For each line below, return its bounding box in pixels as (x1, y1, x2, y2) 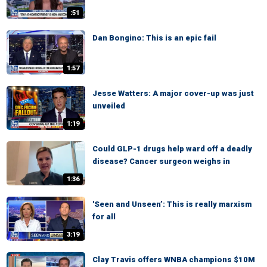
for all (92, 212, 116, 221)
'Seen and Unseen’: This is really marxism (92, 200, 252, 209)
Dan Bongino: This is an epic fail (92, 33, 216, 42)
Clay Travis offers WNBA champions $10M (92, 255, 255, 264)
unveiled (92, 101, 125, 110)
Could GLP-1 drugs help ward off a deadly (92, 144, 252, 153)
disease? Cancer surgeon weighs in (92, 157, 230, 166)
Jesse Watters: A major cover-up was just (92, 89, 254, 98)
